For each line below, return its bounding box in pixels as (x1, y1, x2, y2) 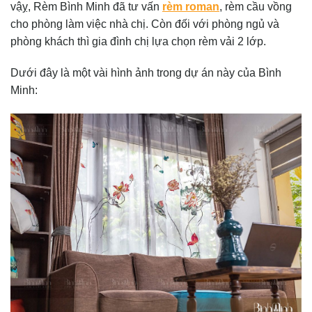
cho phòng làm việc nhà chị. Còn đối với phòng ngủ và (10, 17, 279, 30)
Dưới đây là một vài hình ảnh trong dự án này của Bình (10, 67, 281, 79)
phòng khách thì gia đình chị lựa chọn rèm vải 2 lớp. (10, 35, 266, 47)
